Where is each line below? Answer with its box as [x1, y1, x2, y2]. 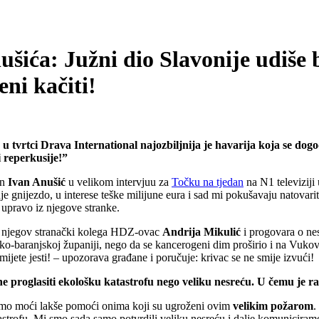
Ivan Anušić [5, 175, 66, 188]
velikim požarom [233, 299, 313, 312]
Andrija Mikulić [162, 225, 241, 238]
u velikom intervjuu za [66, 175, 172, 188]
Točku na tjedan [172, 175, 244, 188]
